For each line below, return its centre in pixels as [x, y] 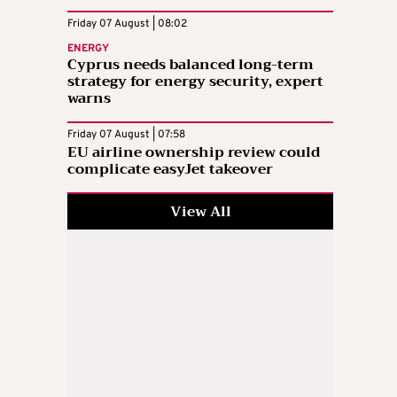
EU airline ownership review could [194, 153]
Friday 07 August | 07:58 [126, 135]
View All [200, 212]
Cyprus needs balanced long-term [191, 65]
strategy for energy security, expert [195, 82]
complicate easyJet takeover [170, 170]
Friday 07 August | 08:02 [127, 24]
